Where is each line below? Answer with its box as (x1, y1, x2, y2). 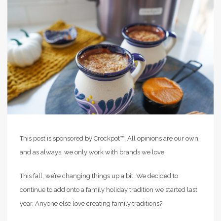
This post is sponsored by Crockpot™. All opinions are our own (20, 135, 198, 143)
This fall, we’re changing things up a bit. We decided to (20, 172, 178, 180)
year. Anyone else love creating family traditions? (20, 200, 162, 208)
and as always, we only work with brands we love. (20, 148, 166, 156)
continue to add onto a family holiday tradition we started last (20, 186, 197, 194)
